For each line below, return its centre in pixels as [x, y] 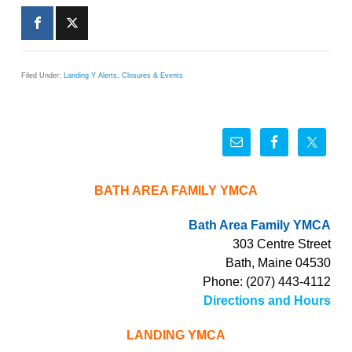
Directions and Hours [267, 301]
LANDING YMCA [176, 335]
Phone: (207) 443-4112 [266, 282]
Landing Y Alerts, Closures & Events [124, 76]
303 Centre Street [281, 244]
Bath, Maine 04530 [278, 263]
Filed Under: [43, 76]
